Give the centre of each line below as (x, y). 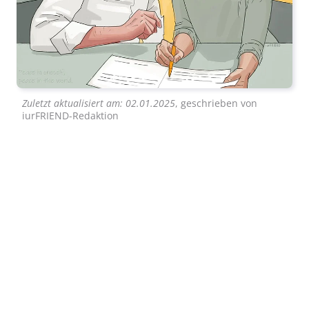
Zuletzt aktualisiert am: (74, 103)
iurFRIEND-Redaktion (70, 116)
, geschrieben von (216, 103)
